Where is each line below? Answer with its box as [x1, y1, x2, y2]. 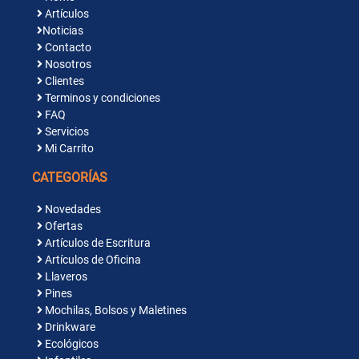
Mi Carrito [42, 142, 94, 155]
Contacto [42, 41, 91, 54]
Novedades [42, 203, 101, 216]
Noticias [42, 24, 83, 38]
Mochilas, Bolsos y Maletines [42, 304, 187, 317]
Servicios [42, 125, 89, 139]
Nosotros [42, 58, 91, 71]
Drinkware [42, 321, 95, 334]
